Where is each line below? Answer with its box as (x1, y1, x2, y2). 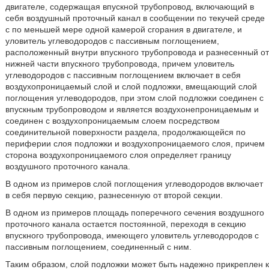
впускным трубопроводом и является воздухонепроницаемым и (5, 104, 259, 114)
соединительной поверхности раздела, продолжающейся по (5, 127, 246, 137)
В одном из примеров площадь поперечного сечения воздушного (5, 208, 264, 217)
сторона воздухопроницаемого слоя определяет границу (5, 150, 231, 160)
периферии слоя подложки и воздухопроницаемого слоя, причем (5, 139, 265, 148)
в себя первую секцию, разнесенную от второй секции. (5, 190, 223, 200)
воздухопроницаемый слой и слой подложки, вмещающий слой (5, 82, 257, 91)
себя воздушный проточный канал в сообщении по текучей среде (5, 13, 265, 23)
